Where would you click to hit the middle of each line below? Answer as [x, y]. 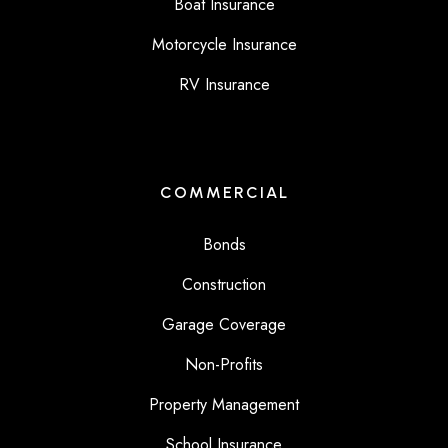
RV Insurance [224, 85]
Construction [224, 285]
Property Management [224, 405]
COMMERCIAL [224, 193]
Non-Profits [224, 365]
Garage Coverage [224, 325]
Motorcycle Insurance [224, 45]
